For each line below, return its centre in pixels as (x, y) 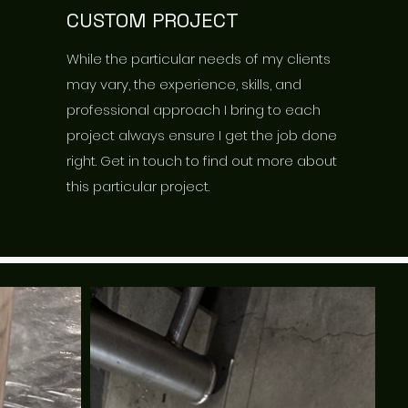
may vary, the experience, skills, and (184, 84)
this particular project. (138, 186)
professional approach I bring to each (194, 109)
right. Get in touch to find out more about (202, 160)
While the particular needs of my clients (199, 58)
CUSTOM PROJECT (153, 20)
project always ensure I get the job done (202, 135)
